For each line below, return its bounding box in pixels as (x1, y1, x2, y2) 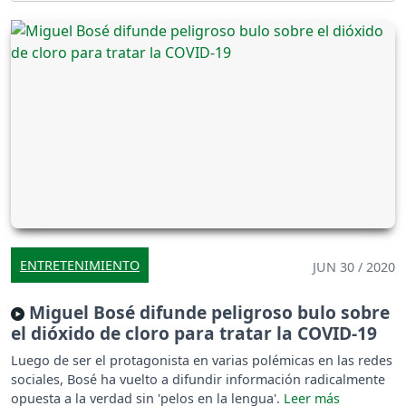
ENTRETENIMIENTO (20, 256, 140, 274)
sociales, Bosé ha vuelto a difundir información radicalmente (11, 370, 385, 388)
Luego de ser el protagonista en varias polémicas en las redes (11, 351, 392, 369)
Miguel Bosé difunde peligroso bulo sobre (24, 299, 390, 324)
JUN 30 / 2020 (313, 257, 395, 275)
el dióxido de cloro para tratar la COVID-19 (11, 320, 377, 345)
